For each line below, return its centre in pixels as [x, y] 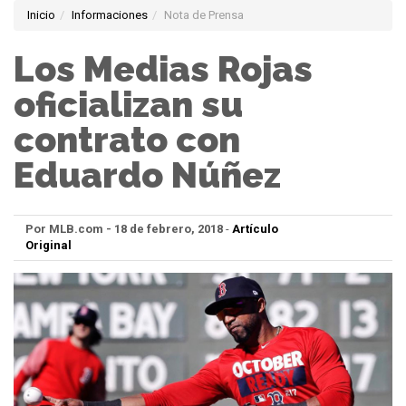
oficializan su [128, 105]
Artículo [255, 229]
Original [48, 246]
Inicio [41, 15]
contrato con [127, 140]
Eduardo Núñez [147, 175]
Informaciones [110, 15]
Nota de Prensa [204, 15]
